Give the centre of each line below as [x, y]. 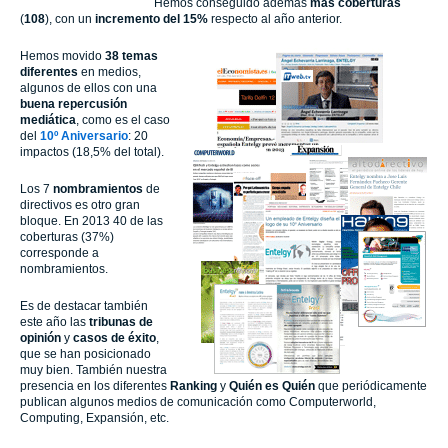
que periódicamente [371, 385]
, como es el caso [123, 119]
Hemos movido [62, 55]
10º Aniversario [84, 135]
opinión [42, 337]
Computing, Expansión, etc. [94, 417]
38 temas [131, 55]
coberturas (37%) [67, 236]
